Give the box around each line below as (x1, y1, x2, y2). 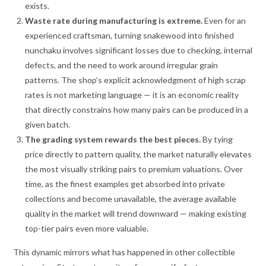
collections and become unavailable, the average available (25, 193, 237, 204)
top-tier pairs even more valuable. (25, 223, 149, 233)
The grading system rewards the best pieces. (25, 134, 201, 144)
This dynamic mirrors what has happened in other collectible (13, 246, 236, 257)
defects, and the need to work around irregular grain (25, 59, 218, 70)
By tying (201, 134, 233, 144)
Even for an (202, 15, 246, 26)
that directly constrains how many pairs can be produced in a (25, 104, 249, 115)
